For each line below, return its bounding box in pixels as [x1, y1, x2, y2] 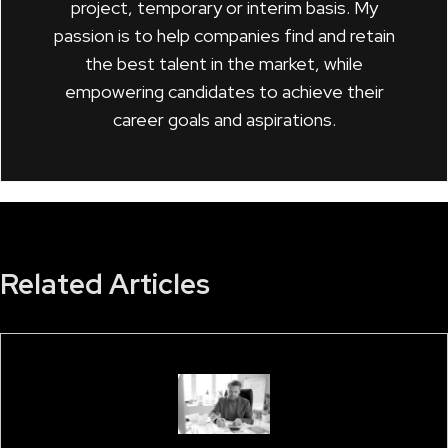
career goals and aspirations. [112, 107, 336, 131]
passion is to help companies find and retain [53, 23, 395, 47]
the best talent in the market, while [85, 51, 363, 75]
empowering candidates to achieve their [64, 79, 384, 103]
